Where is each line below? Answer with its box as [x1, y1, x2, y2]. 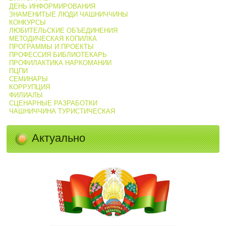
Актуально [32, 132, 86, 145]
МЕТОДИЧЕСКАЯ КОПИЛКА [9, 34, 97, 42]
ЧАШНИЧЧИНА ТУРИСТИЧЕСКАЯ [9, 107, 115, 115]
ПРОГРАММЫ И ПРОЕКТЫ [9, 42, 94, 50]
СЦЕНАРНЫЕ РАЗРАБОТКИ [9, 99, 97, 107]
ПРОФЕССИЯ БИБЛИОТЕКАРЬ [9, 50, 107, 59]
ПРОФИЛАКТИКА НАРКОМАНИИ [9, 59, 111, 67]
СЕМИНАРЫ [9, 75, 48, 83]
